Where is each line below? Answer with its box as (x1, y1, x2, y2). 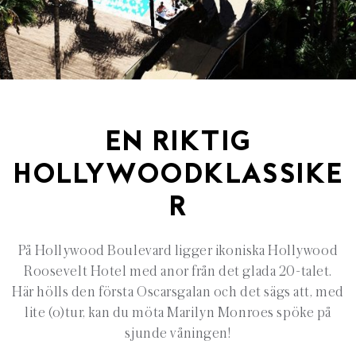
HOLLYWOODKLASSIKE (13, 163, 343, 189)
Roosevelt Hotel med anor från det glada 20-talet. (24, 264, 332, 279)
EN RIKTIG (104, 130, 252, 157)
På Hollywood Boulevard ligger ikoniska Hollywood (17, 243, 339, 258)
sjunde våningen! (125, 326, 231, 341)
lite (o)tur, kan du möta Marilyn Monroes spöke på (25, 305, 331, 320)
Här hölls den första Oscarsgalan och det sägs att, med (12, 284, 344, 300)
